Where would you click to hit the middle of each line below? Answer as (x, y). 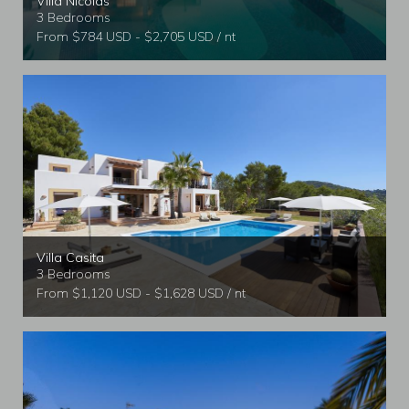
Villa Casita (70, 258)
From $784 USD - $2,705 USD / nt (136, 36)
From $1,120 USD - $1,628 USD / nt (141, 294)
